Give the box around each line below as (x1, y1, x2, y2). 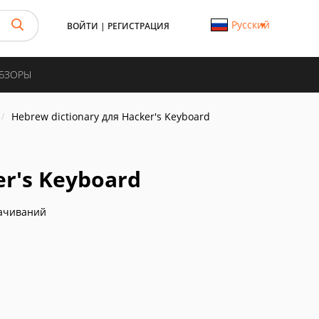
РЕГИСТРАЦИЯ (108, 20, 169, 32)
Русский (231, 18, 270, 31)
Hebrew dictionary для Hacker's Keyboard (11, 110, 210, 123)
